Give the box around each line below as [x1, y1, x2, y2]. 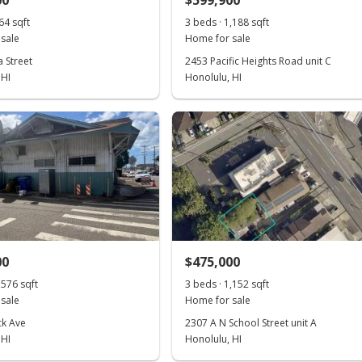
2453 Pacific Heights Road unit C [185, 54, 332, 68]
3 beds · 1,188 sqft [185, 15, 270, 29]
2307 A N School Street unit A [185, 316, 318, 330]
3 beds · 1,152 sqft [185, 277, 270, 291]
